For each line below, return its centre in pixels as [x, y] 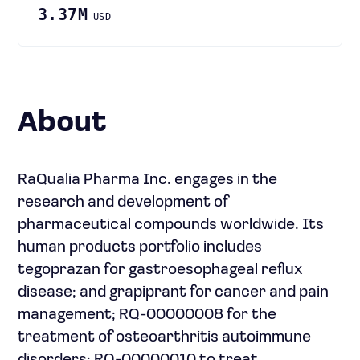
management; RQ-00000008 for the [147, 315]
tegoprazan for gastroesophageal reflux [160, 270]
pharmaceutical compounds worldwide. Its [171, 225]
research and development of [123, 202]
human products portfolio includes [140, 247]
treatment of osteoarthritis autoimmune [164, 337]
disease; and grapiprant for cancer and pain [173, 292]
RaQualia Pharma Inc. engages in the [147, 180]
